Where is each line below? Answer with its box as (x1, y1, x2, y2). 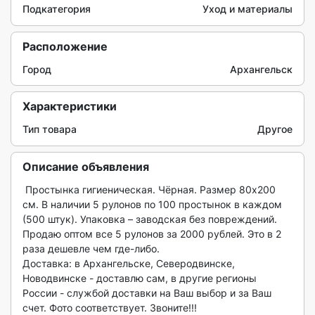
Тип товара (22, 123, 77, 135)
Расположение (22, 39, 108, 53)
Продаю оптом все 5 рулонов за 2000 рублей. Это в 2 (22, 228, 281, 240)
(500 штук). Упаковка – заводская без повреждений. (22, 213, 277, 225)
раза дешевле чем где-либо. (22, 243, 160, 255)
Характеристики (22, 99, 117, 113)
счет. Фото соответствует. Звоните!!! (22, 302, 197, 314)
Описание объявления (22, 160, 149, 174)
